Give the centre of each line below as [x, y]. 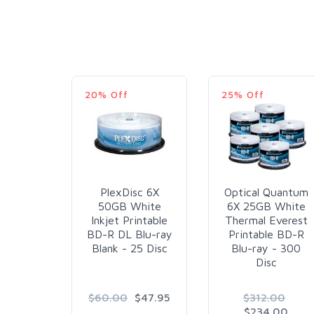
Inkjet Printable [129, 220]
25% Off [243, 94]
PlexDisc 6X [129, 192]
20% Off [107, 94]
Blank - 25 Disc [129, 248]
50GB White [129, 206]
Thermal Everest [266, 220]
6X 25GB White [266, 206]
